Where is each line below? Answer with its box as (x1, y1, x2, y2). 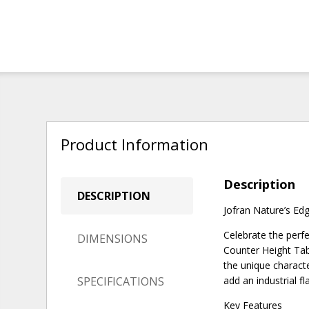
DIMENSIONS (77, 230, 148, 246)
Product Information (61, 133, 209, 155)
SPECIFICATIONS (77, 273, 165, 289)
